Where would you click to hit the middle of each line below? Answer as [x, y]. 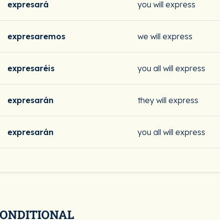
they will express [168, 100]
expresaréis [31, 68]
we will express [165, 36]
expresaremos [36, 36]
